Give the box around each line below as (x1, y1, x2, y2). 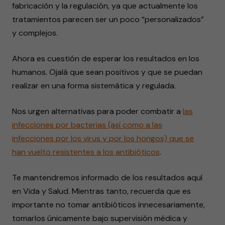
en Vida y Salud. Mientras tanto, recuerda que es (12, 186, 191, 196)
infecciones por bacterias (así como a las (12, 120, 162, 130)
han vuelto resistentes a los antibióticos (12, 147, 160, 157)
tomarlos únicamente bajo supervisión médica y (12, 213, 187, 223)
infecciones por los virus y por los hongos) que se (12, 133, 194, 144)
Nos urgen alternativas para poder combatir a (12, 106, 183, 117)
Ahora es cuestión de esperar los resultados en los (12, 53, 199, 64)
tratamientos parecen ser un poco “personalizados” (12, 14, 204, 25)
